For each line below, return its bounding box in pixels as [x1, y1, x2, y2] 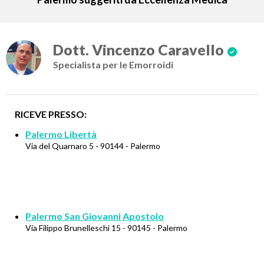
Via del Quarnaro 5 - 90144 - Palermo [25, 141, 160, 151]
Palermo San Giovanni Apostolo [25, 210, 164, 222]
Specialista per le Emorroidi [53, 59, 173, 70]
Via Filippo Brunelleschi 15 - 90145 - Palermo [25, 223, 187, 233]
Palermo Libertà [25, 128, 97, 140]
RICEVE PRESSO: [15, 108, 87, 120]
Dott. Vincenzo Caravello [53, 41, 224, 58]
